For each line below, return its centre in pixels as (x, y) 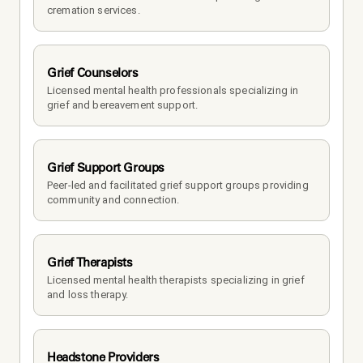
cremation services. (94, 10)
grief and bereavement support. (123, 105)
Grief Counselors (93, 72)
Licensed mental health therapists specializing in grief (176, 280)
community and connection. (113, 199)
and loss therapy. (88, 294)
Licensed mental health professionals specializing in (173, 90)
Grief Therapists (90, 262)
